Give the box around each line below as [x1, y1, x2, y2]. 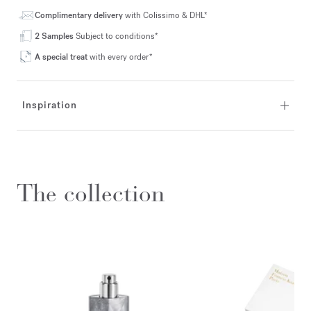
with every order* [90, 51, 153, 62]
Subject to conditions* [74, 30, 158, 42]
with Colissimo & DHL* [125, 9, 208, 21]
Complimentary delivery [35, 9, 125, 21]
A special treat [35, 51, 90, 62]
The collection [17, 178, 165, 208]
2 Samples [35, 30, 74, 42]
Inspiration [22, 98, 77, 112]
